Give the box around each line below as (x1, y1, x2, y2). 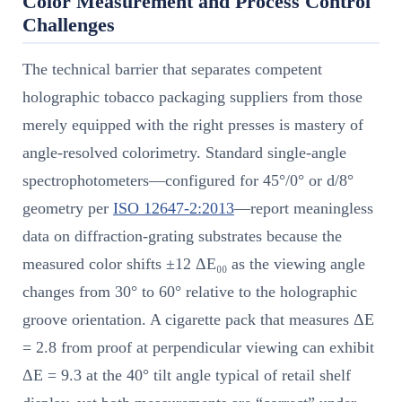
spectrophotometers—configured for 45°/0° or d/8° (22, 170, 354, 189)
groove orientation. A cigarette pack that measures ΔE (22, 310, 374, 328)
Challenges (22, 13, 115, 36)
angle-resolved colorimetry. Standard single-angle (22, 143, 346, 162)
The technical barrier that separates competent (22, 59, 322, 78)
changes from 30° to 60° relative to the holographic (22, 282, 357, 301)
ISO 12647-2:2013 (113, 198, 234, 217)
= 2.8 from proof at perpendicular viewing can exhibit (22, 337, 374, 356)
